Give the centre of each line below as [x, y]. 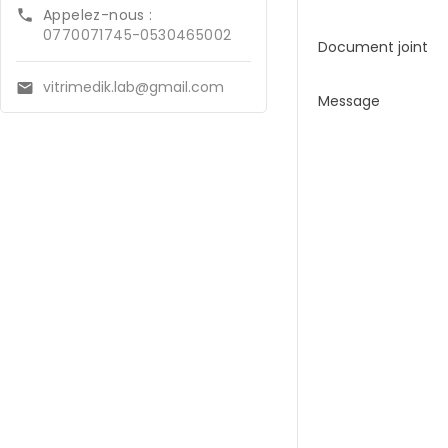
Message [349, 101]
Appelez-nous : [98, 15]
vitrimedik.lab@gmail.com [133, 87]
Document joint [373, 47]
